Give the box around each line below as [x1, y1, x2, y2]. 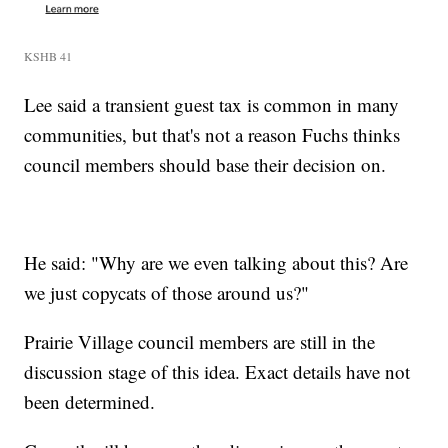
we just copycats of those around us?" [24, 280, 310, 306]
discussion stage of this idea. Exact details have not [24, 359, 411, 385]
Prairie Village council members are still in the [24, 329, 376, 355]
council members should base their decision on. [24, 152, 387, 178]
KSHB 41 [24, 48, 73, 65]
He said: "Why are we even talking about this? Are [24, 250, 409, 276]
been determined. [24, 389, 156, 415]
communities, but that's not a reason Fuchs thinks [24, 122, 401, 148]
